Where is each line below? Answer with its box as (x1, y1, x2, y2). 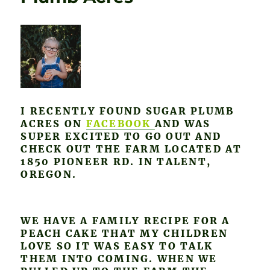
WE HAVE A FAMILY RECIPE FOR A (20, 214, 230, 227)
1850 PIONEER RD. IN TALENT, (20, 155, 212, 168)
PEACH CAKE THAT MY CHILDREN (20, 227, 228, 239)
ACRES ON (20, 117, 86, 130)
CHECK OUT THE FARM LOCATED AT (20, 142, 242, 155)
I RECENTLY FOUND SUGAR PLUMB (20, 104, 234, 117)
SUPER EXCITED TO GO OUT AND (20, 130, 222, 142)
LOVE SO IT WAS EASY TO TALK (20, 239, 213, 252)
